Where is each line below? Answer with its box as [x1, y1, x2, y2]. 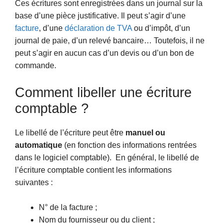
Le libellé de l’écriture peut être [15, 128, 125, 137]
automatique [15, 140, 62, 149]
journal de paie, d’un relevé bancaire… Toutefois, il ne [15, 36, 205, 45]
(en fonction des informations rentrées [62, 140, 197, 149]
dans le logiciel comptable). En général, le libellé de [15, 153, 199, 162]
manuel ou [125, 128, 165, 137]
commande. [15, 61, 56, 70]
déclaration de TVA [65, 24, 132, 33]
